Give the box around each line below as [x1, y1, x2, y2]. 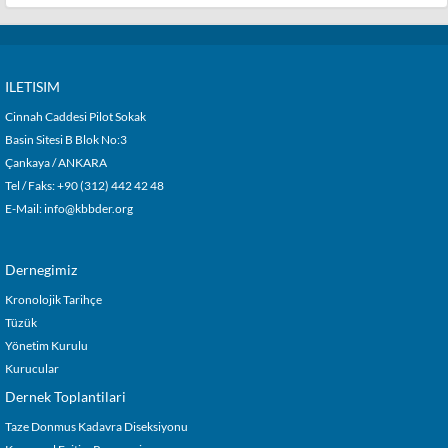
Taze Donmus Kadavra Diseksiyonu [5, 419, 188, 433]
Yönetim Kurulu [5, 338, 88, 352]
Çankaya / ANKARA [5, 155, 107, 169]
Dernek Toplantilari [5, 388, 126, 405]
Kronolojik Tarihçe [5, 292, 102, 306]
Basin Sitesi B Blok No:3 [5, 132, 127, 146]
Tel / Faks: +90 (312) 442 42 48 [5, 178, 164, 192]
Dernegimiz [5, 261, 77, 278]
